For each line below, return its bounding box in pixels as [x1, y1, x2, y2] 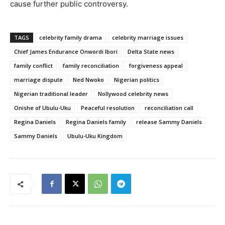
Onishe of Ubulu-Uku [14, 104, 71, 112]
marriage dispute [14, 76, 63, 84]
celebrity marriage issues [112, 34, 183, 42]
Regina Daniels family [66, 118, 126, 126]
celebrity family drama [39, 34, 102, 42]
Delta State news [128, 48, 174, 56]
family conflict [14, 62, 53, 70]
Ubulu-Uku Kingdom [67, 132, 123, 140]
